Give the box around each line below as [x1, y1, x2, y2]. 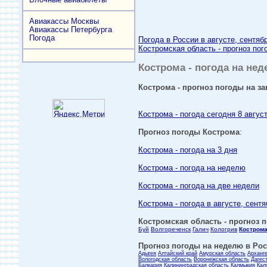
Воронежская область [194, 256, 249, 262]
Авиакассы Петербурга [29, 25, 112, 34]
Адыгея [138, 250, 156, 256]
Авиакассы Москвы [29, 17, 99, 26]
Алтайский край [158, 250, 197, 256]
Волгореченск [151, 226, 191, 232]
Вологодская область [138, 256, 192, 262]
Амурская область [199, 250, 246, 256]
